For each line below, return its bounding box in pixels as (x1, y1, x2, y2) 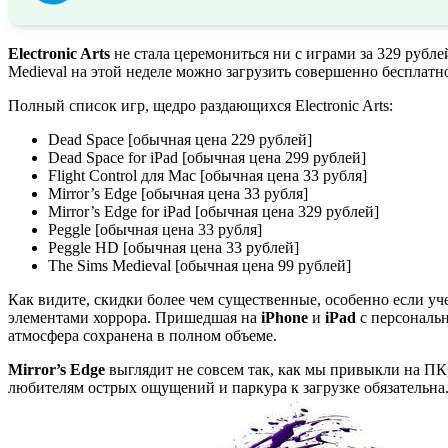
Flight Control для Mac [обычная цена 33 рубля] (48, 166, 367, 184)
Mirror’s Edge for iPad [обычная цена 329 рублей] (48, 202, 379, 220)
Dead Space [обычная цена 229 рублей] (48, 130, 312, 148)
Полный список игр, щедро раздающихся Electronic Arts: (8, 96, 393, 114)
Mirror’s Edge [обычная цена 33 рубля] (48, 184, 308, 202)
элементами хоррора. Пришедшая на (8, 308, 261, 326)
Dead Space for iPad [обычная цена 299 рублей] (48, 148, 366, 166)
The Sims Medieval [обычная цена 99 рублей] (48, 256, 351, 274)
